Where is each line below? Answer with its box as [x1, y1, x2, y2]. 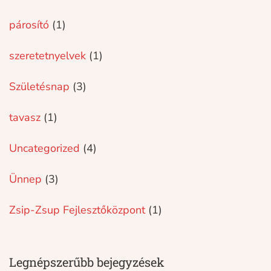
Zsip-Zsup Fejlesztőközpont [9, 203, 146, 217]
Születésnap [9, 79, 70, 94]
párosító [9, 18, 50, 32]
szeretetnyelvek [9, 48, 87, 63]
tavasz [9, 110, 41, 125]
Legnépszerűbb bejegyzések [9, 254, 165, 270]
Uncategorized [9, 141, 80, 155]
